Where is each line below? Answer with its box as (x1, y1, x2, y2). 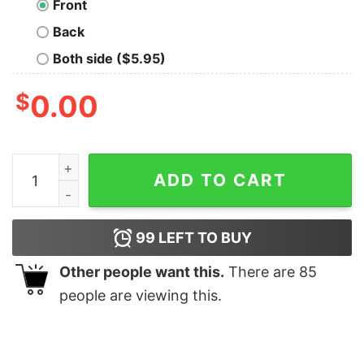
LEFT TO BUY (154, 229, 252, 247)
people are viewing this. (59, 287, 222, 305)
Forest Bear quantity (11, 156, 141, 173)
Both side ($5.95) (53, 50, 166, 67)
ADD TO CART (154, 170, 287, 191)
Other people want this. (59, 263, 224, 281)
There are (224, 263, 299, 281)
